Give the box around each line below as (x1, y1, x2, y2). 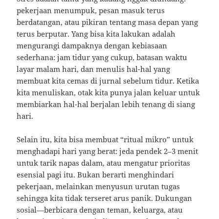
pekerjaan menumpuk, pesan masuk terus (17, 5, 165, 16)
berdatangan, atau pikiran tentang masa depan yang (17, 17, 198, 27)
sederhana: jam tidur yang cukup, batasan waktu (17, 52, 188, 63)
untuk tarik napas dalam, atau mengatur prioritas (17, 158, 191, 168)
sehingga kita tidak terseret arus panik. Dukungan (17, 193, 193, 203)
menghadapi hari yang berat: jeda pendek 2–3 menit (17, 146, 198, 156)
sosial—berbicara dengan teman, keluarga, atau (17, 205, 183, 215)
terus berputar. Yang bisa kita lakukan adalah (17, 29, 176, 39)
